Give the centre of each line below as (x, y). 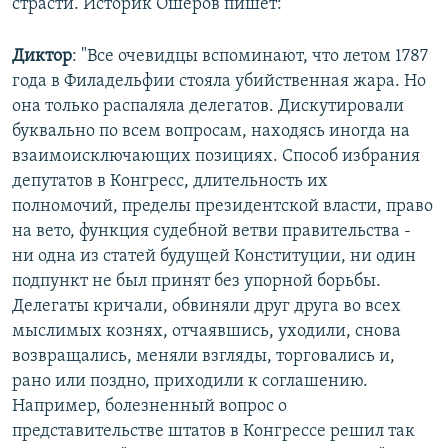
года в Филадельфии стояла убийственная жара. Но (219, 82)
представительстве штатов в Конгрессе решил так (213, 432)
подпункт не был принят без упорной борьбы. (196, 282)
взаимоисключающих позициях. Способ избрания (216, 157)
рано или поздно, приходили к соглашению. (190, 382)
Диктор (42, 57)
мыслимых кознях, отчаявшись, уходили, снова (206, 332)
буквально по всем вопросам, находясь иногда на (211, 132)
